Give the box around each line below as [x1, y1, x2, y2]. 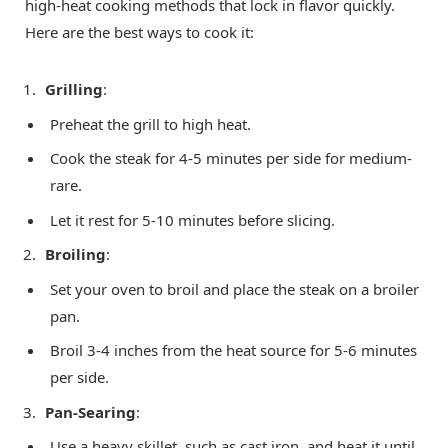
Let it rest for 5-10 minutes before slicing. [50, 209, 335, 230]
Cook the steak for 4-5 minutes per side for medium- [50, 148, 412, 169]
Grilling [45, 79, 103, 100]
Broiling [45, 244, 106, 265]
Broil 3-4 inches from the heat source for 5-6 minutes [50, 340, 417, 361]
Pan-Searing [45, 401, 136, 422]
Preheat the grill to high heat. [50, 113, 251, 134]
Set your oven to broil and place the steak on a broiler [50, 278, 419, 299]
